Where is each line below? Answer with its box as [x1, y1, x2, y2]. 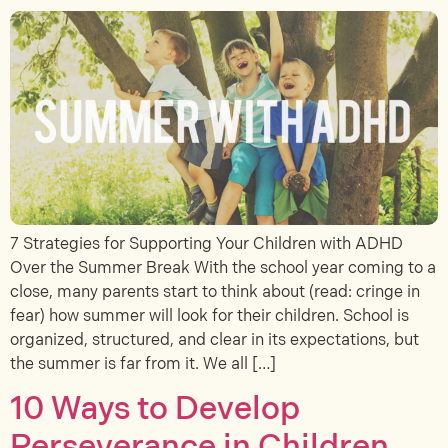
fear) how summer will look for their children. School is [10, 306, 409, 326]
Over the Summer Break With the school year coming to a [10, 258, 436, 278]
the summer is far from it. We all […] [10, 354, 276, 374]
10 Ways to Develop [10, 390, 300, 430]
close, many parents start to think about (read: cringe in [10, 282, 420, 302]
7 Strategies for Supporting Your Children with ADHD [10, 234, 403, 254]
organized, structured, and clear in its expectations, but [10, 330, 419, 350]
